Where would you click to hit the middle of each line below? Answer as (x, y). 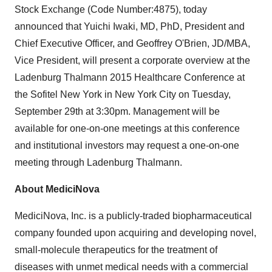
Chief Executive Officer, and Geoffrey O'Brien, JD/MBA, (132, 43)
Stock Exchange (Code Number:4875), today (111, 9)
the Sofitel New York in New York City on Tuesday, (123, 94)
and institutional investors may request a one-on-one (127, 145)
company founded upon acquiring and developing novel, (135, 233)
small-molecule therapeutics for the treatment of (116, 250)
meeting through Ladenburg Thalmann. (98, 162)
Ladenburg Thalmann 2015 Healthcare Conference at (130, 77)
